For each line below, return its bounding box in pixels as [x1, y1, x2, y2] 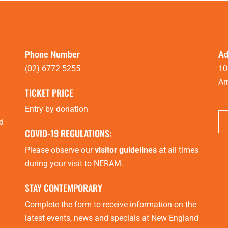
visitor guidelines [95, 145, 157, 155]
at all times [157, 145, 198, 155]
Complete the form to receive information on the [25, 199, 196, 210]
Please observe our [25, 145, 95, 155]
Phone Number [25, 50, 80, 60]
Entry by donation [25, 104, 88, 115]
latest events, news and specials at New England [25, 213, 198, 223]
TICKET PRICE [25, 86, 73, 100]
